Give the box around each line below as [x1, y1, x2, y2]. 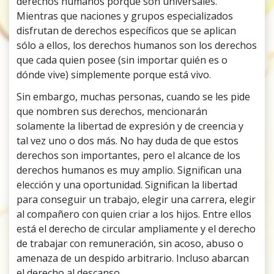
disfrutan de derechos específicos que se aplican [17, 24, 237, 38]
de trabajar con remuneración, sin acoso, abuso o [17, 237, 244, 251]
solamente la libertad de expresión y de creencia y [17, 119, 244, 133]
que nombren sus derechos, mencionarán [17, 105, 208, 119]
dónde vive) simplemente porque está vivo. [17, 68, 212, 82]
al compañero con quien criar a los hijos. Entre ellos [17, 207, 252, 221]
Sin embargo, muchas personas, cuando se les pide [17, 90, 251, 104]
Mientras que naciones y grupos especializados [17, 9, 234, 23]
